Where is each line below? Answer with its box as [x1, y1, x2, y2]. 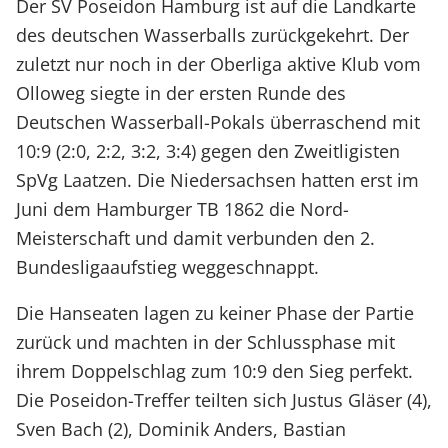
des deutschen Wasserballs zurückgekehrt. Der [15, 22, 409, 47]
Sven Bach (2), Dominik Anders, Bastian [15, 417, 346, 442]
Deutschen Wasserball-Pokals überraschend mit [15, 109, 420, 134]
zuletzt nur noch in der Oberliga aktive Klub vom [15, 51, 421, 76]
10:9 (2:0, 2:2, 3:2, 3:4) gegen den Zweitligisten [15, 138, 400, 163]
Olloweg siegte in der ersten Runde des [15, 80, 346, 105]
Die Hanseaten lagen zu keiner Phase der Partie [15, 301, 414, 326]
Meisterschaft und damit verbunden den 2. [15, 225, 375, 250]
